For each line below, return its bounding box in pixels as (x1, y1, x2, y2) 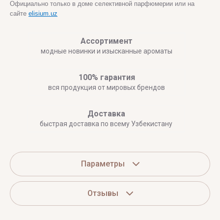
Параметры (81, 159, 125, 169)
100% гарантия (78, 73, 135, 82)
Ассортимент (81, 36, 133, 46)
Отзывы (87, 189, 118, 198)
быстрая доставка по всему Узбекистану (40, 120, 172, 128)
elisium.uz (28, 10, 57, 18)
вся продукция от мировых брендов (48, 83, 165, 92)
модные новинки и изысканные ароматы (41, 47, 172, 55)
